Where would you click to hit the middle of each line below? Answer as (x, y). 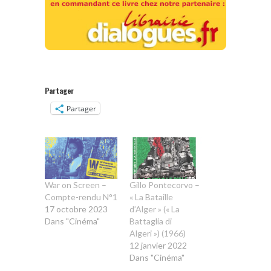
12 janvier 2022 (158, 245)
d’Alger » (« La (155, 209)
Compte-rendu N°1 (81, 197)
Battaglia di (151, 221)
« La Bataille (151, 197)
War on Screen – (76, 184)
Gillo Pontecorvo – (165, 184)
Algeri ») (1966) (158, 233)
